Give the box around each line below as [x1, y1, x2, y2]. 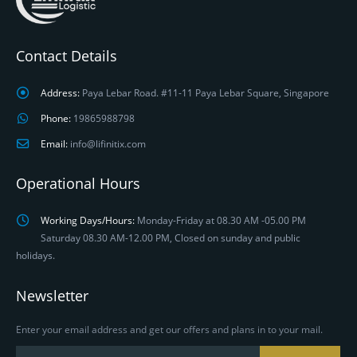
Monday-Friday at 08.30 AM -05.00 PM [136, 213, 306, 226]
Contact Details [16, 46, 117, 66]
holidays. [16, 248, 55, 261]
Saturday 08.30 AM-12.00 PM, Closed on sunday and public [40, 230, 300, 244]
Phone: [40, 111, 71, 124]
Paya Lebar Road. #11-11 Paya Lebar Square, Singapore [81, 85, 329, 99]
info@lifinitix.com [69, 136, 146, 150]
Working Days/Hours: [40, 213, 135, 226]
